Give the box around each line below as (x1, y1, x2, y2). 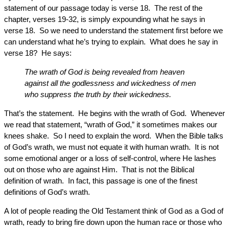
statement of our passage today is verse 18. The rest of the (4, 4, 202, 12)
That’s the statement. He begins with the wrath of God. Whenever (4, 109, 225, 118)
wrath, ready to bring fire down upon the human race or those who (4, 218, 222, 226)
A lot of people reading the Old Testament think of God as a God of (4, 207, 223, 215)
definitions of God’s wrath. (4, 188, 90, 196)
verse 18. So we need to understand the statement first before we (4, 26, 223, 35)
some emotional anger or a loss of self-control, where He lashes (4, 154, 216, 163)
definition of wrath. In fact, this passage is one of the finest (4, 176, 197, 185)
